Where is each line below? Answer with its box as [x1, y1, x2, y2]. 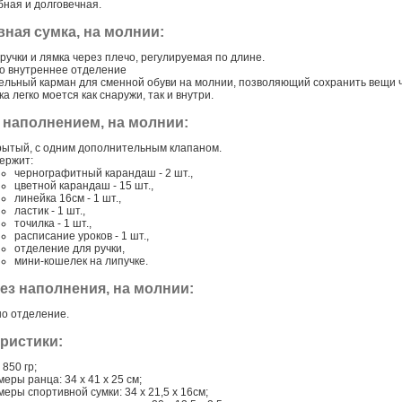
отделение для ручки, [14, 242, 125, 255]
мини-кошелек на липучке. [14, 255, 148, 267]
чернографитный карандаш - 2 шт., [14, 167, 193, 179]
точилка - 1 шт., [14, 217, 92, 230]
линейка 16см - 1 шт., [14, 192, 121, 205]
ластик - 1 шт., [14, 205, 85, 217]
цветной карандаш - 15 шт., [14, 179, 153, 192]
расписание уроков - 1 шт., [14, 230, 149, 242]
